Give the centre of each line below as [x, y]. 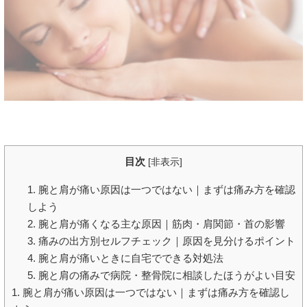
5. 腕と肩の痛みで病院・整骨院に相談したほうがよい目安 [161, 275]
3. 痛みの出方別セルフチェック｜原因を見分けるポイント [161, 241]
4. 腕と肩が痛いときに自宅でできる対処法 [125, 258]
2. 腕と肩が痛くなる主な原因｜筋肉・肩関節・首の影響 [156, 223]
